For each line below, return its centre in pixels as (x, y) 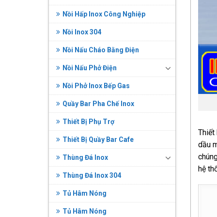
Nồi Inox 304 (82, 32)
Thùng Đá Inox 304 (92, 175)
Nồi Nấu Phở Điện (89, 68)
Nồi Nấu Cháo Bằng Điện (101, 50)
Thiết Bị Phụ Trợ (88, 121)
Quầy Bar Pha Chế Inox (98, 103)
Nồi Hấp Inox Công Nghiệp (104, 14)
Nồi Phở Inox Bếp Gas (96, 85)
